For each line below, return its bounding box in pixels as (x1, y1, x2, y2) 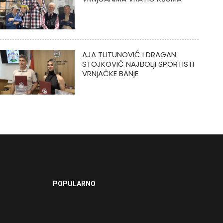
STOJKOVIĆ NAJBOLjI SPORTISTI (82, 59, 194, 69)
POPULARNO (52, 180, 96, 188)
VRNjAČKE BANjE (82, 68, 138, 79)
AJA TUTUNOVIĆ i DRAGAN (82, 49, 176, 60)
